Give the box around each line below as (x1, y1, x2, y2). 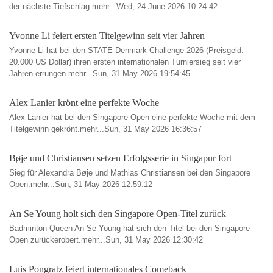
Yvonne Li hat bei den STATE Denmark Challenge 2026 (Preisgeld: (9, 46, 244, 55)
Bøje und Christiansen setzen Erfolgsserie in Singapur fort (9, 153, 232, 163)
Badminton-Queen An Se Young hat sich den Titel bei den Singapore (9, 224, 250, 233)
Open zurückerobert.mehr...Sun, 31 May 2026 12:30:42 (9, 235, 203, 244)
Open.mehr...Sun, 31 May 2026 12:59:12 (9, 180, 152, 189)
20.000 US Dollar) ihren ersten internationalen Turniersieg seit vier (9, 57, 241, 66)
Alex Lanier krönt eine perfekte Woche (9, 97, 159, 108)
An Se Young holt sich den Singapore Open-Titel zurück (9, 208, 226, 219)
